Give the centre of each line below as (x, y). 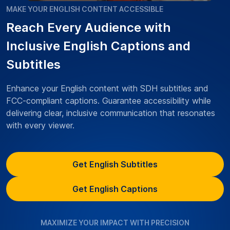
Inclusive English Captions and (98, 46)
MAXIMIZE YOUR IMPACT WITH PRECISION (115, 222)
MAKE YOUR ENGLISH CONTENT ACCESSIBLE (85, 9)
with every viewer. (40, 125)
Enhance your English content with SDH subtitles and (107, 88)
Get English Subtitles (115, 164)
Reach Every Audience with (89, 27)
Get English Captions (115, 189)
